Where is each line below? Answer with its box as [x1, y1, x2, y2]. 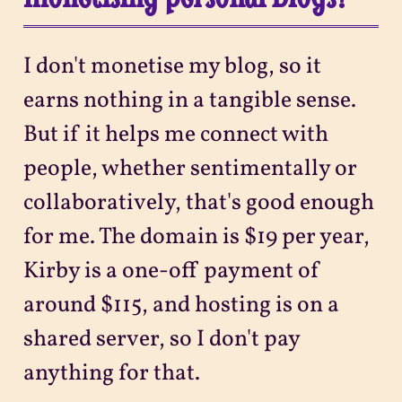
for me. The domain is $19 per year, [22, 222, 370, 254]
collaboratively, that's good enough [22, 188, 374, 220]
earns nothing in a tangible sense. [22, 85, 356, 118]
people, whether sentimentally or [22, 153, 357, 186]
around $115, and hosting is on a [22, 290, 339, 322]
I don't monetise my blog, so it [22, 51, 321, 83]
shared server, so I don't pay [22, 324, 300, 356]
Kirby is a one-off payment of [22, 256, 321, 288]
